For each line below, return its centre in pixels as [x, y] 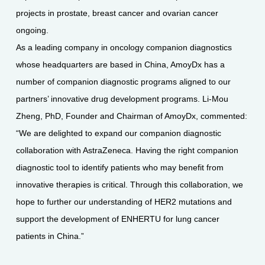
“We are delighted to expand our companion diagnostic [118, 133]
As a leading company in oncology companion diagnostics [124, 47]
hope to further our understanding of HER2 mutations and [124, 201]
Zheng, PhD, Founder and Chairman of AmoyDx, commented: [131, 116]
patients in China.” [50, 236]
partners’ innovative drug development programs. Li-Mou [122, 98]
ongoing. [33, 30]
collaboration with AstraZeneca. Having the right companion [127, 150]
